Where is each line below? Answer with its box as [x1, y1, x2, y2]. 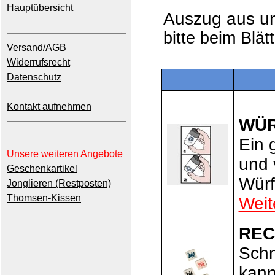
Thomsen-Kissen [7, 193, 81, 203]
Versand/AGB [7, 42, 66, 53]
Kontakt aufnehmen [7, 101, 91, 112]
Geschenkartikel [7, 163, 77, 174]
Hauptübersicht [7, 2, 73, 13]
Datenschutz [7, 72, 61, 82]
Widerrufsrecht [7, 57, 70, 68]
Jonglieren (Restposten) [7, 178, 111, 188]
